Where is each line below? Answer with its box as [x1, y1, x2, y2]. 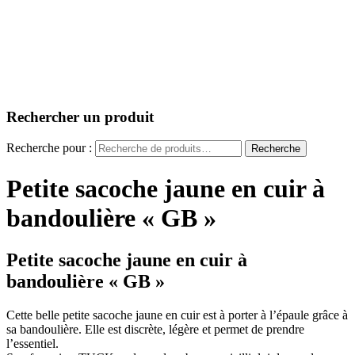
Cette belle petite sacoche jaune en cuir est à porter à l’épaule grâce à [6, 308, 348, 323]
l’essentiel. [6, 337, 59, 351]
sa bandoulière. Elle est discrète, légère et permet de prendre [6, 323, 304, 337]
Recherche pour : [6, 141, 92, 155]
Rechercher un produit [6, 108, 154, 125]
